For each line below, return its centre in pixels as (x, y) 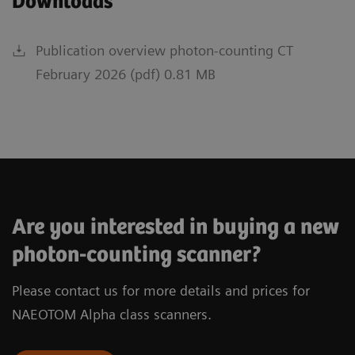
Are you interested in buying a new (176, 227)
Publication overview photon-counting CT (164, 50)
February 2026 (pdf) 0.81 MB (126, 74)
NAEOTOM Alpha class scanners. (112, 314)
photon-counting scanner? (137, 255)
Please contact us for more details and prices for (161, 290)
